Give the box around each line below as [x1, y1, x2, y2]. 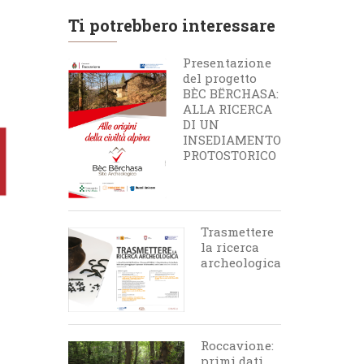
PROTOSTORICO [182, 147, 276, 163]
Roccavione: [200, 337, 274, 353]
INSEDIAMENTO [182, 132, 281, 148]
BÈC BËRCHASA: [182, 85, 279, 102]
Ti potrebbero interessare [67, 15, 275, 36]
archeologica [200, 254, 281, 271]
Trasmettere [200, 223, 274, 240]
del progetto [182, 70, 257, 86]
